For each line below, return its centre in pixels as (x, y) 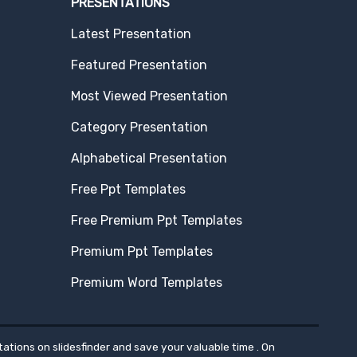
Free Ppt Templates (128, 189)
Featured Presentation (139, 65)
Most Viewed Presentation (149, 96)
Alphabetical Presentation (149, 158)
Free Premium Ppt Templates (156, 220)
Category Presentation (139, 127)
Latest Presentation (131, 33)
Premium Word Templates (146, 282)
